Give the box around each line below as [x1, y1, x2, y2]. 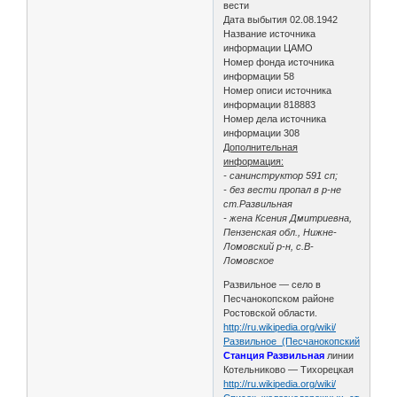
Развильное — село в [223, 278, 322, 290]
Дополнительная [223, 141, 299, 152]
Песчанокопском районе [223, 292, 335, 304]
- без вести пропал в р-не [223, 183, 342, 195]
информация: [223, 155, 284, 167]
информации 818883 [223, 98, 316, 110]
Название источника [223, 27, 316, 39]
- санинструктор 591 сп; [223, 169, 339, 181]
